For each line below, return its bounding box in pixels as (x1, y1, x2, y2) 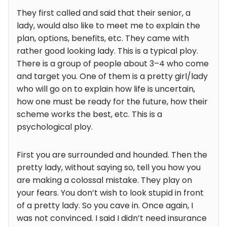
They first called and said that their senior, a (17, 7, 191, 19)
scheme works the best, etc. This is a (17, 108, 162, 121)
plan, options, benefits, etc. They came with (17, 32, 189, 45)
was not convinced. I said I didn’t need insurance (17, 212, 207, 224)
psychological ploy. (17, 121, 93, 133)
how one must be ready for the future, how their (17, 96, 208, 108)
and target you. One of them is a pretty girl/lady (17, 70, 208, 83)
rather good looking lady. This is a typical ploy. (17, 45, 198, 57)
